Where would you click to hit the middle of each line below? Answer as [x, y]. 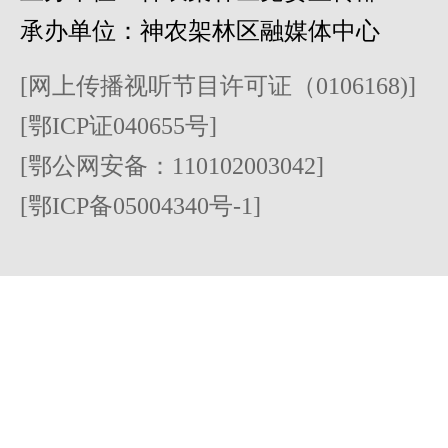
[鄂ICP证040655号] [118, 126]
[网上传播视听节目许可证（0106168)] [218, 86]
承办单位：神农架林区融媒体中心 [200, 31]
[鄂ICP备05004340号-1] [140, 206]
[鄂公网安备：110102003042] [172, 166]
